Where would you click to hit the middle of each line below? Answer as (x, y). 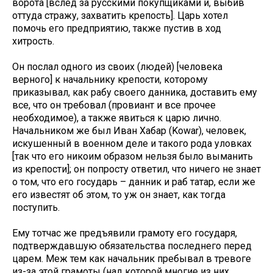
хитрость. (33, 41)
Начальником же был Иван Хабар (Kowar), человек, (129, 131)
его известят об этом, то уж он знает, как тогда (119, 195)
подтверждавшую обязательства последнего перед (132, 246)
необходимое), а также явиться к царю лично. (117, 118)
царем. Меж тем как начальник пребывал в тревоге (132, 259)
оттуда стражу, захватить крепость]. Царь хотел (120, 16)
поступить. (36, 208)
